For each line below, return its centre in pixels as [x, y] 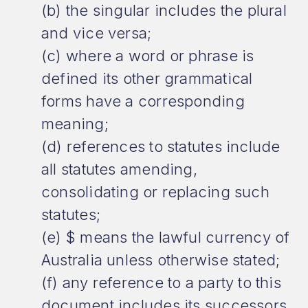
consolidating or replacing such [155, 192]
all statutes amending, [119, 169]
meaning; [75, 124]
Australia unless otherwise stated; [161, 260]
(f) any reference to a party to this [161, 283]
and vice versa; [97, 33]
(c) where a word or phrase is [148, 56]
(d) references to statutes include [161, 146]
